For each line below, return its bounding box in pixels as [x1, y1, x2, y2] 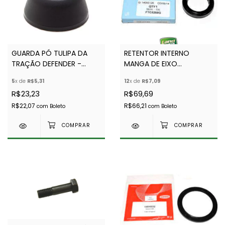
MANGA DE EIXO [124, 58, 177, 69]
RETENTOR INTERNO [124, 48, 189, 58]
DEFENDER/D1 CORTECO [124, 69, 204, 79]
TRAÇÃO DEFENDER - [12, 58, 81, 69]
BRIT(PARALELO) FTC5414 [12, 69, 97, 79]
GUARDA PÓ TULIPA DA [12, 48, 87, 58]
